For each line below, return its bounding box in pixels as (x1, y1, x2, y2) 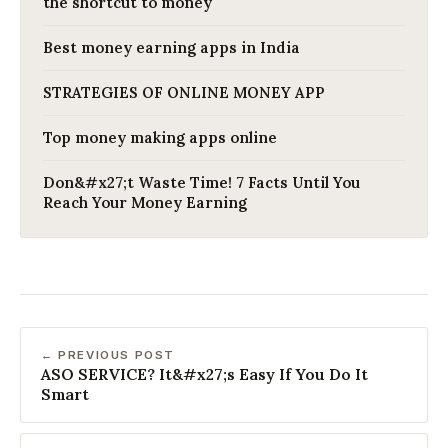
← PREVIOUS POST (41, 347, 176, 362)
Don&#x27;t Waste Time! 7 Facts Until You (43, 172, 360, 192)
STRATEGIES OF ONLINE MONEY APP (43, 82, 325, 102)
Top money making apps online (43, 127, 277, 147)
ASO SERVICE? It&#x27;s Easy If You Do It (41, 363, 368, 384)
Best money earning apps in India (43, 37, 300, 57)
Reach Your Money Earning (43, 192, 247, 212)
